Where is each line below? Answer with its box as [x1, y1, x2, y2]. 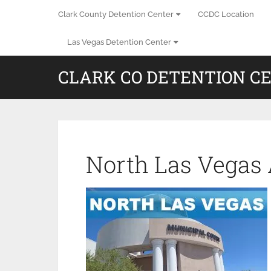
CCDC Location [198, 10, 254, 19]
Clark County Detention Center [58, 10, 174, 19]
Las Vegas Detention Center [67, 38, 171, 47]
